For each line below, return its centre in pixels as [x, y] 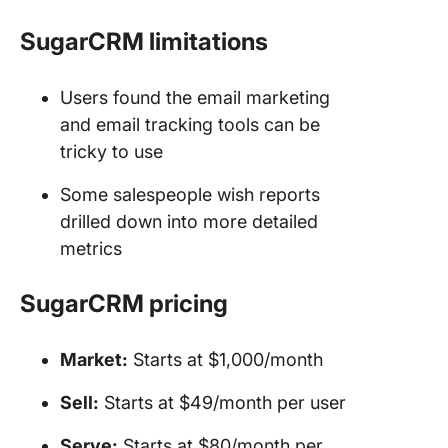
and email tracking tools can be [190, 124]
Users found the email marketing [195, 97]
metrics [91, 248]
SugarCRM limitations [146, 41]
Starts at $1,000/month [225, 359]
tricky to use [111, 151]
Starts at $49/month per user [222, 402]
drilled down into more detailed [189, 221]
